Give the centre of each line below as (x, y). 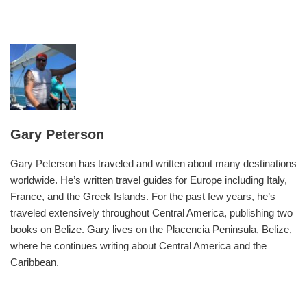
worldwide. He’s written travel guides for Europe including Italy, (149, 180)
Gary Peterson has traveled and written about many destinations (153, 163)
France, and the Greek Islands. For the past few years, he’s (143, 196)
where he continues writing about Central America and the (138, 245)
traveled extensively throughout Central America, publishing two (151, 212)
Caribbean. (35, 262)
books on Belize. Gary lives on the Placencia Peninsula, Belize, (151, 229)
